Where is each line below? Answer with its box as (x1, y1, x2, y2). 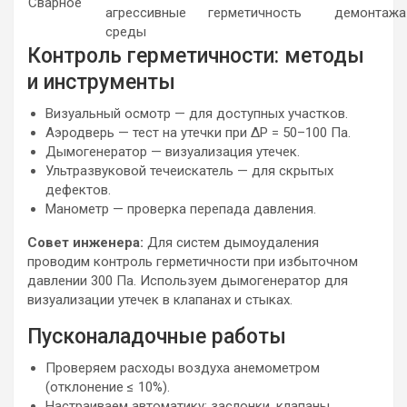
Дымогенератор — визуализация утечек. (45, 144, 300, 160)
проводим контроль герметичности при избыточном (27, 253, 358, 270)
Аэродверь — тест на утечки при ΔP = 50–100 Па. (45, 124, 351, 141)
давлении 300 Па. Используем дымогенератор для (27, 273, 348, 289)
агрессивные (105, 5, 186, 21)
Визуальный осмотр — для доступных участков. (45, 105, 348, 122)
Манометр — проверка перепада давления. (45, 201, 316, 217)
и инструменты (27, 70, 175, 94)
